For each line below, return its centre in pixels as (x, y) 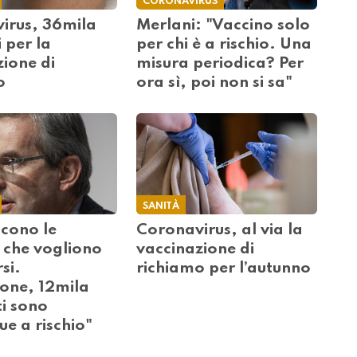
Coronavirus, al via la (220, 231)
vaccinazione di (196, 250)
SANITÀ (161, 206)
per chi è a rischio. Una (224, 44)
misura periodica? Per (220, 63)
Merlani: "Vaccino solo (224, 25)
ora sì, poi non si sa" (215, 82)
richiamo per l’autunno (224, 269)
